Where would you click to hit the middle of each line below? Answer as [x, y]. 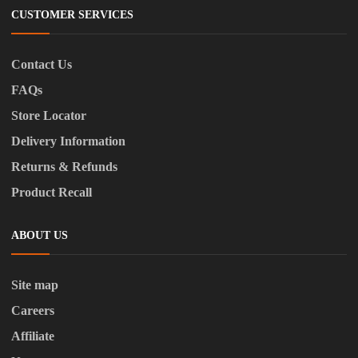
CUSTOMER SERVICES [72, 15]
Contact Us [42, 65]
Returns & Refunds [64, 167]
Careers [33, 311]
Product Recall [52, 193]
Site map [35, 285]
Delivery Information [68, 141]
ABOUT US [40, 236]
